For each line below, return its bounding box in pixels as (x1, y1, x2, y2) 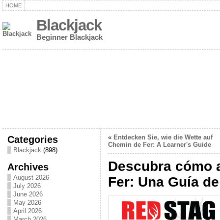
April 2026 (13, 207, 42, 215)
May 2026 (13, 199, 41, 206)
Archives (7, 161, 49, 172)
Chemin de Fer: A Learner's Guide (108, 141, 211, 148)
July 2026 (13, 182, 41, 190)
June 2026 (13, 191, 43, 198)
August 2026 (13, 174, 49, 181)
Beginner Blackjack (36, 33, 103, 41)
